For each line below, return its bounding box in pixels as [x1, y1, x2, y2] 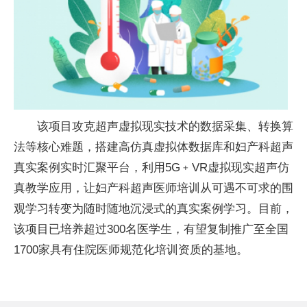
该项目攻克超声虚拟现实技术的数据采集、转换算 [37, 120, 293, 133]
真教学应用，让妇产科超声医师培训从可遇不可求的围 [14, 182, 293, 195]
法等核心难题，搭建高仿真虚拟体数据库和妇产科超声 [14, 140, 293, 153]
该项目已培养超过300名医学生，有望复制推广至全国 [14, 223, 288, 236]
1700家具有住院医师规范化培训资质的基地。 [14, 243, 248, 256]
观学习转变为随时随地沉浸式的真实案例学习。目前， [14, 202, 293, 215]
